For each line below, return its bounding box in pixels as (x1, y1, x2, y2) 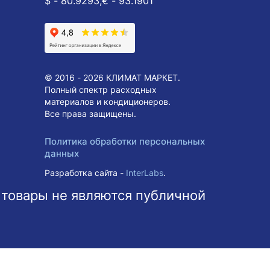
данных (45, 148, 79, 159)
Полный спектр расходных (45, 84, 157, 95)
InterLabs (126, 168, 163, 178)
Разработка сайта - (45, 168, 126, 178)
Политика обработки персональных (45, 136, 205, 147)
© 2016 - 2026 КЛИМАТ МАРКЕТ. (45, 72, 180, 83)
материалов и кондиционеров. (45, 96, 171, 107)
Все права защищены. (45, 108, 136, 119)
